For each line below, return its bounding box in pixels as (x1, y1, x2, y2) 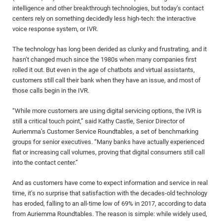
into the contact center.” (12, 159, 78, 166)
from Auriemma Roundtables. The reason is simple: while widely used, (12, 210, 207, 218)
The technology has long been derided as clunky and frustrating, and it (12, 45, 207, 53)
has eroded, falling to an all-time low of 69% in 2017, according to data (12, 200, 206, 207)
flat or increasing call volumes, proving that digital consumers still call (12, 148, 205, 156)
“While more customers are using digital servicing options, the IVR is (12, 107, 202, 114)
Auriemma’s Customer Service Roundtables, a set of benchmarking (12, 128, 198, 135)
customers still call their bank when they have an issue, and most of (12, 76, 201, 84)
